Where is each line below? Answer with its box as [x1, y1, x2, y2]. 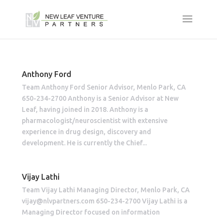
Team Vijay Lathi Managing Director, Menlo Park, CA [21, 186, 190, 194]
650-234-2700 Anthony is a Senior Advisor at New [21, 94, 179, 102]
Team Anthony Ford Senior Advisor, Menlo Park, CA [21, 83, 186, 91]
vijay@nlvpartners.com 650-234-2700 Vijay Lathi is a [21, 197, 187, 205]
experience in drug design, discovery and [21, 128, 151, 136]
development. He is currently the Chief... [21, 139, 147, 147]
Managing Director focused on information [21, 208, 160, 216]
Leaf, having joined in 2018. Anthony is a [21, 106, 148, 113]
